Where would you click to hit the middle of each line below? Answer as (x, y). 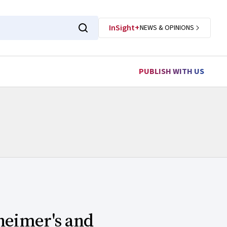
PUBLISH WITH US (172, 71)
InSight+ (124, 28)
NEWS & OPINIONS (167, 28)
